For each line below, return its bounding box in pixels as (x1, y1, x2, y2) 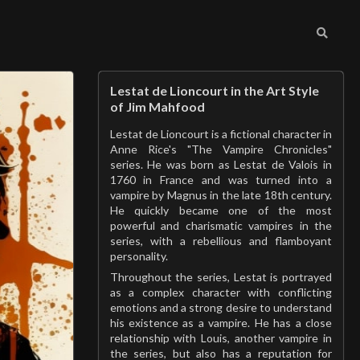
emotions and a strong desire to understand (109, 301, 332, 314)
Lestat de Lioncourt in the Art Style (109, 83, 319, 98)
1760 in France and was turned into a (109, 173, 332, 186)
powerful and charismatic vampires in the (109, 219, 332, 232)
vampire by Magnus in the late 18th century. (109, 188, 332, 202)
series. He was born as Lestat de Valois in (109, 157, 332, 171)
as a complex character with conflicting (109, 285, 332, 299)
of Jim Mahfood (109, 99, 205, 114)
